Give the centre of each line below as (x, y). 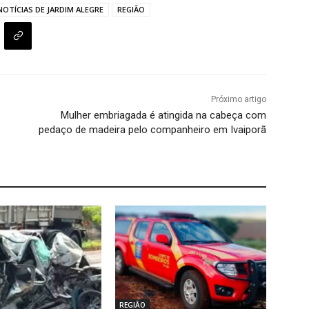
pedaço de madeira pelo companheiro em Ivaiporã (152, 130)
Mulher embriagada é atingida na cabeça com (163, 116)
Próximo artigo (238, 100)
